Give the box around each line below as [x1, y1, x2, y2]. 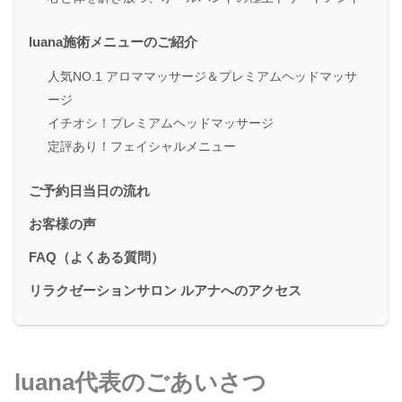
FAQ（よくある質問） [29, 249, 164, 265]
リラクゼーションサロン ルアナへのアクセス [29, 282, 301, 298]
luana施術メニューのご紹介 [29, 33, 197, 49]
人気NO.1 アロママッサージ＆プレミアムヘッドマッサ [48, 69, 357, 84]
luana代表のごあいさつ [14, 370, 267, 396]
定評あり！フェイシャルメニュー [48, 139, 236, 154]
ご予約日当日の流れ [29, 182, 150, 198]
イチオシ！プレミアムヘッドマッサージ [48, 116, 274, 131]
